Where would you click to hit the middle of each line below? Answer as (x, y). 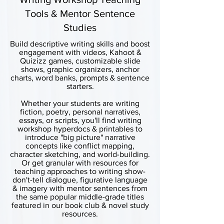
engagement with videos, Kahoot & (80, 52)
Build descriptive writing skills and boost (80, 44)
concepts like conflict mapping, (80, 146)
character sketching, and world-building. (80, 154)
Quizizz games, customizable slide (80, 61)
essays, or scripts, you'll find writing (80, 120)
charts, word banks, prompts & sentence (80, 78)
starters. (80, 86)
